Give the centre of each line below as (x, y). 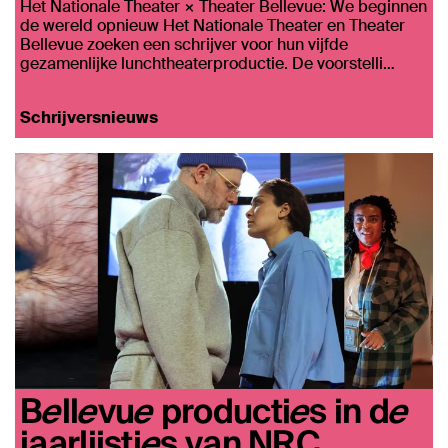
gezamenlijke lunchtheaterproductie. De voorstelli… (207, 63)
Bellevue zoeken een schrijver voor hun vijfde (184, 44)
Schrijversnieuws (89, 118)
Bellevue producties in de (214, 410)
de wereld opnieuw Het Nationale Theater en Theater (212, 25)
